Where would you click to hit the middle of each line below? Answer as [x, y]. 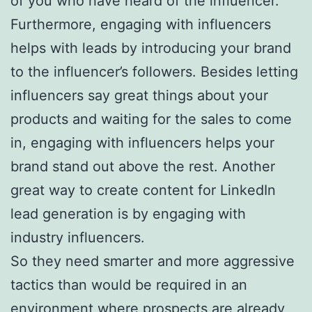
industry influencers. [78, 237]
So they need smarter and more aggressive [153, 261]
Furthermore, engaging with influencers [141, 24]
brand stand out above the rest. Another [143, 166]
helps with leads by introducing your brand [151, 48]
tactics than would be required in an [129, 284]
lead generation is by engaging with [128, 213]
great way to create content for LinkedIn [143, 190]
